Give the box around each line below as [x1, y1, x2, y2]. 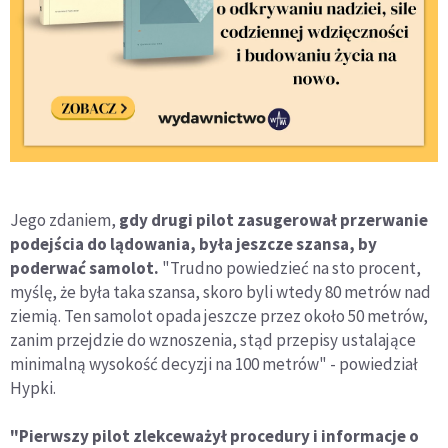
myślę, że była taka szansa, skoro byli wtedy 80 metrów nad [10, 280, 431, 303]
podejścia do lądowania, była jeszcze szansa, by [10, 232, 377, 255]
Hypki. [10, 376, 56, 399]
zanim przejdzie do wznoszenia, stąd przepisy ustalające [10, 328, 416, 351]
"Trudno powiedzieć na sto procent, [159, 256, 421, 279]
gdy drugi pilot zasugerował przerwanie [119, 208, 428, 231]
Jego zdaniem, [10, 208, 119, 231]
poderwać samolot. [10, 256, 159, 279]
